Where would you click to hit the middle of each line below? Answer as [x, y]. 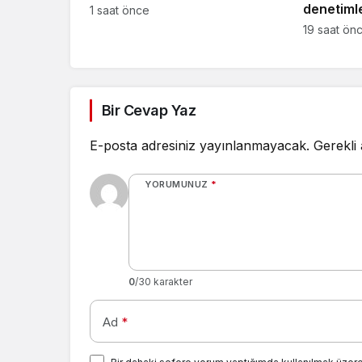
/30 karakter [164, 282]
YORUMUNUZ [177, 185]
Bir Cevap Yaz [149, 111]
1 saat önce [120, 11]
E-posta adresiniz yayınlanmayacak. [200, 146]
